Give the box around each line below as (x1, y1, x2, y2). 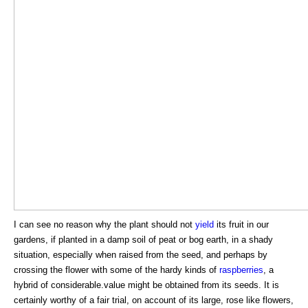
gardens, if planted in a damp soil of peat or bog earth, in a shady (14, 234, 273, 245)
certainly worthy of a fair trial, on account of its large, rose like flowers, (14, 295, 294, 306)
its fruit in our (214, 219, 269, 230)
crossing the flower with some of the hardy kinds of (14, 265, 219, 276)
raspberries (219, 265, 263, 276)
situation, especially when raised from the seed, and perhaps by (14, 250, 267, 261)
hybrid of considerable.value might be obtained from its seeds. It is (14, 280, 279, 291)
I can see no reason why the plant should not (14, 219, 195, 230)
